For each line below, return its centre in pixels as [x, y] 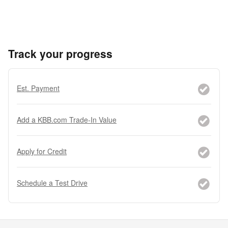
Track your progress [60, 53]
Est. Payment [38, 88]
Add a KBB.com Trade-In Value [67, 119]
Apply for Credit [42, 151]
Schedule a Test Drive [52, 182]
